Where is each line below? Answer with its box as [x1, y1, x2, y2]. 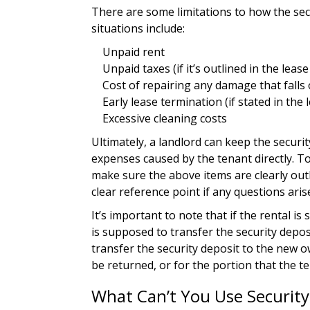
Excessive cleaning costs [102, 111, 227, 127]
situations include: [91, 21, 185, 37]
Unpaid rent [102, 44, 165, 60]
